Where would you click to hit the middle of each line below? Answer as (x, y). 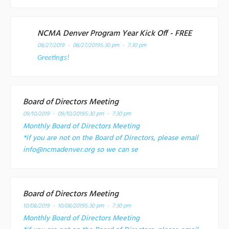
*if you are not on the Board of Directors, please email (111, 139)
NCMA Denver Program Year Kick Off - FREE (114, 34)
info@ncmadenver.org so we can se (81, 150)
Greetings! (53, 58)
